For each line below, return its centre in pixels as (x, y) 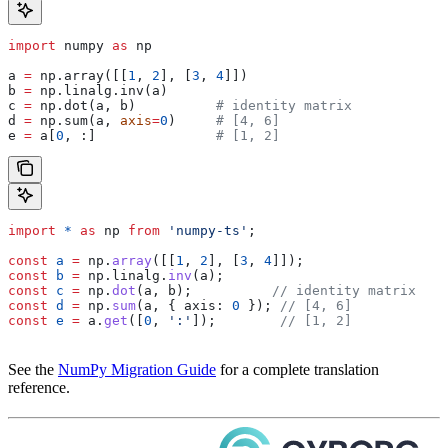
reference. (39, 387)
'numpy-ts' (204, 230)
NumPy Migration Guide (137, 369)
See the (33, 369)
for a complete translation (297, 369)
